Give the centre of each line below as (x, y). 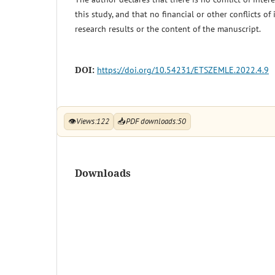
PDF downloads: (152, 122)
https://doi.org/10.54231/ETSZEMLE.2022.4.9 (183, 70)
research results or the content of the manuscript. (168, 29)
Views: (86, 122)
